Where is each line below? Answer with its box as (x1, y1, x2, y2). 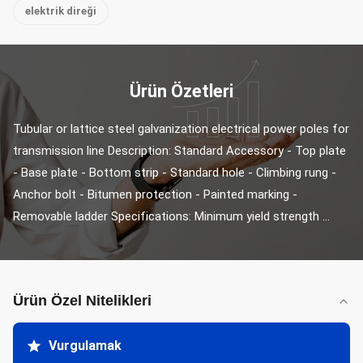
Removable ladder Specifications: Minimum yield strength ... (13, 209, 330, 224)
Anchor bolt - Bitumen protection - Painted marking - (13, 187, 297, 202)
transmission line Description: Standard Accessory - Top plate (13, 143, 346, 158)
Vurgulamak (49, 338, 122, 353)
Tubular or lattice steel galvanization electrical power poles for (13, 122, 349, 136)
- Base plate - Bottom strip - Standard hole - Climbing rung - (13, 165, 336, 180)
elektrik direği (25, 5, 96, 17)
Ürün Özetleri (130, 81, 233, 101)
